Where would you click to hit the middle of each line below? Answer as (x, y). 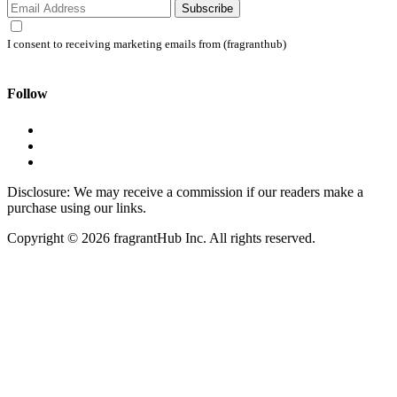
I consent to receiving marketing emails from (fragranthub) (147, 44)
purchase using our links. (77, 208)
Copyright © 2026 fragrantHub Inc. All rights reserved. (161, 238)
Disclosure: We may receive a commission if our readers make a (185, 192)
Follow (27, 94)
